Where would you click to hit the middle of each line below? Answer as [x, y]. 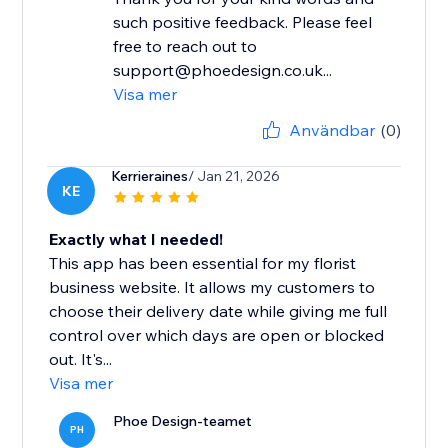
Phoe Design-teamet [183, 421]
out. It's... [81, 359]
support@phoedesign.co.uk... [223, 70]
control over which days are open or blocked [217, 335]
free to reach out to [185, 46]
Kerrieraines [150, 176]
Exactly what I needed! [136, 239]
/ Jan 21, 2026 [234, 176]
